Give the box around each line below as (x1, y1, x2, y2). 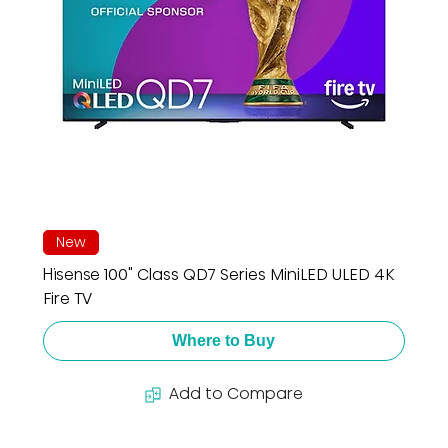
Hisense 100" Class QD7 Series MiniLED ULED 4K (42, 263, 394, 287)
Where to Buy (172, 332, 276, 350)
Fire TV (42, 287, 92, 311)
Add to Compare (168, 382, 303, 406)
